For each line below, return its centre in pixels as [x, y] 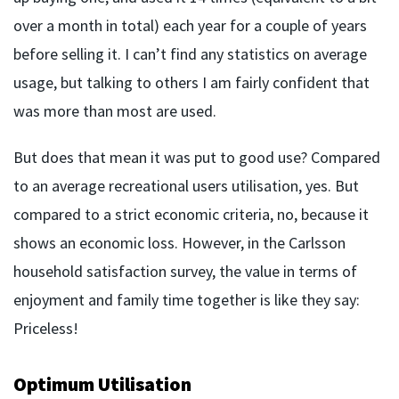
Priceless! [46, 329]
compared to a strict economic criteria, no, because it [191, 215]
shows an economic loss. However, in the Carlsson [179, 243]
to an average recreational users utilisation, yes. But [186, 186]
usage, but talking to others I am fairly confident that [191, 83]
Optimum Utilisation [102, 384]
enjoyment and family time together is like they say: [187, 300]
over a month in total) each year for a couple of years [190, 26]
